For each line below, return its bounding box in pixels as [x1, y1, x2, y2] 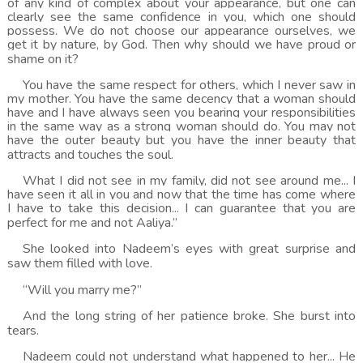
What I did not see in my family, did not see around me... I [22, 172, 357, 190]
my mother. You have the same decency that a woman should [6, 90, 357, 108]
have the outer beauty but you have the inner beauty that [6, 131, 357, 149]
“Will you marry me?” [22, 281, 142, 299]
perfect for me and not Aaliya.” [6, 214, 177, 232]
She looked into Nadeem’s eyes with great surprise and [22, 240, 357, 258]
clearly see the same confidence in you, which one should [6, 8, 357, 26]
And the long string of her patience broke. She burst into [22, 307, 357, 325]
